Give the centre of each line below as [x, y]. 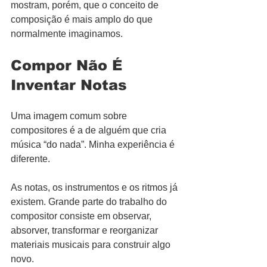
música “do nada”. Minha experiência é [94, 145]
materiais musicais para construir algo [92, 245]
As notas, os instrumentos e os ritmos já [95, 187]
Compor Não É [69, 65]
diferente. [30, 159]
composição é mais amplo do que [83, 19]
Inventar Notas [69, 85]
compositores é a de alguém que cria [90, 130]
